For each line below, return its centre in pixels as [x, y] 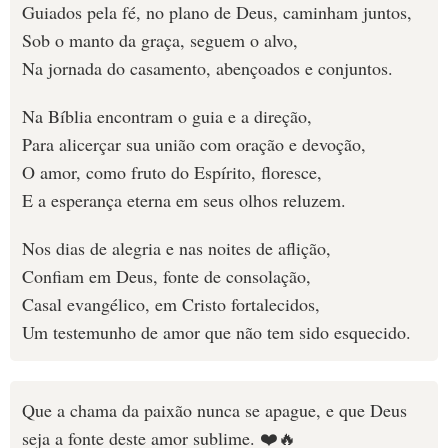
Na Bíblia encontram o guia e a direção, [167, 116]
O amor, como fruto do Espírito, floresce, [172, 172]
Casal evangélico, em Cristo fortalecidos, [171, 304]
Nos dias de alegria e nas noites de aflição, [176, 248]
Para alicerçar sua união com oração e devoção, [194, 144]
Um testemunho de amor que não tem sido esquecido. [216, 332]
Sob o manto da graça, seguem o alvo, [160, 40]
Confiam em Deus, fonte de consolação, [166, 276]
